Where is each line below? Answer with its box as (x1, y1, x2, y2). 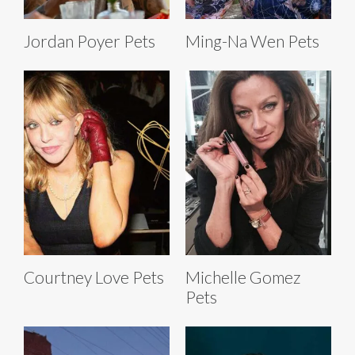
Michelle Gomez (185, 267, 300, 288)
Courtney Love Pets (24, 267, 164, 288)
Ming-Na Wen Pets (185, 31, 319, 52)
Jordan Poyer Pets (24, 31, 155, 52)
